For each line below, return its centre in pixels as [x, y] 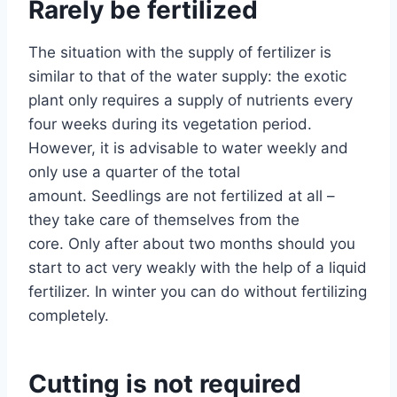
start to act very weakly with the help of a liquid [198, 267]
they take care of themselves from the [164, 219]
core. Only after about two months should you [192, 243]
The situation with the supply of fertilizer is [180, 52]
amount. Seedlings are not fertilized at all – [182, 195]
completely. [69, 315]
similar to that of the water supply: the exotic [187, 76]
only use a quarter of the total [134, 171]
